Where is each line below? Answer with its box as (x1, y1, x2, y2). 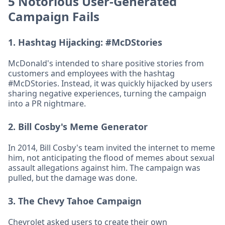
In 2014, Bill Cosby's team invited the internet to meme (8, 142, 215, 153)
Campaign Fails (8, 8, 99, 25)
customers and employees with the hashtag (8, 68, 175, 79)
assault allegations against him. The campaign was (8, 162, 200, 173)
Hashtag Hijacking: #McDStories (18, 36, 162, 48)
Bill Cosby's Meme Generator (18, 121, 148, 133)
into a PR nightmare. (8, 98, 86, 109)
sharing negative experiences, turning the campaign (8, 88, 206, 99)
